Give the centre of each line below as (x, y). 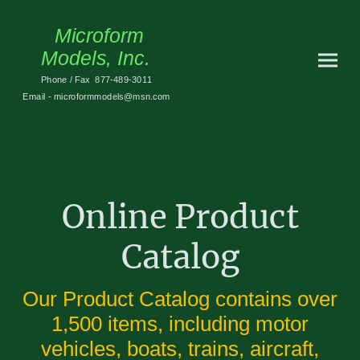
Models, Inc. (96, 58)
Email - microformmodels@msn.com (96, 97)
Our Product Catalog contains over (180, 299)
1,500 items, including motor (180, 324)
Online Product (180, 217)
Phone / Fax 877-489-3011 (96, 80)
